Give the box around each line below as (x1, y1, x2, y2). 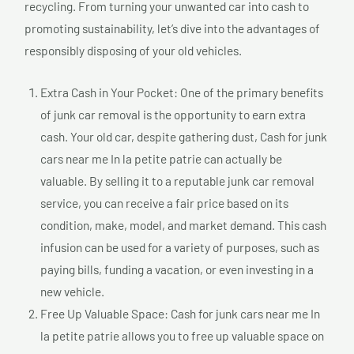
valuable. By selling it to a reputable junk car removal (40, 172, 314, 188)
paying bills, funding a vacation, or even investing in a (40, 261, 314, 277)
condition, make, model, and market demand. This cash (40, 217, 326, 232)
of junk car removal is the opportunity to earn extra (40, 106, 306, 122)
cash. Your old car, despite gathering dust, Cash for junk (40, 128, 327, 144)
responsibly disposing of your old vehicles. (24, 43, 242, 58)
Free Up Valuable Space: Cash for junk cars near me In (40, 305, 320, 321)
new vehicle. (40, 283, 104, 299)
